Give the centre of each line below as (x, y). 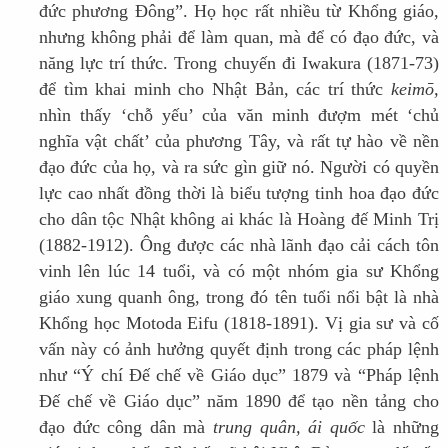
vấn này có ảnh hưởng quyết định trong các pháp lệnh (239, 349)
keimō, (415, 89)
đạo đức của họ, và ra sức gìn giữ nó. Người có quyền (239, 167)
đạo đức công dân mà (125, 427)
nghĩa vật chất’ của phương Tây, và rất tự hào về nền (239, 141)
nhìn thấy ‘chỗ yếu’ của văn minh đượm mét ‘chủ (239, 115)
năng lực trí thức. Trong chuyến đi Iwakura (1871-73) (239, 63)
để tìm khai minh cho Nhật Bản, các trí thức (215, 89)
